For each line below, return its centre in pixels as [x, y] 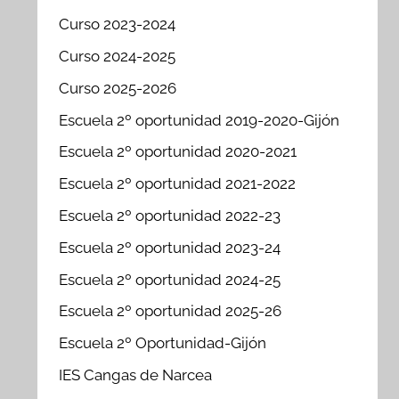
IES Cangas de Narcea [136, 375]
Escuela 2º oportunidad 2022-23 [170, 215]
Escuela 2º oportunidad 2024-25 [170, 279]
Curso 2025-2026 [118, 88]
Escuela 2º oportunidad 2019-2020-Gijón [199, 120]
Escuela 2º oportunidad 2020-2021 [178, 152]
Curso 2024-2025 [118, 57]
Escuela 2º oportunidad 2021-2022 [178, 184]
